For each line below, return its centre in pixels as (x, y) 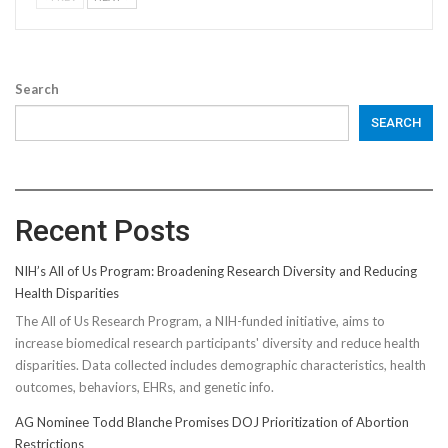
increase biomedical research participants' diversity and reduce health (217, 343)
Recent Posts (102, 230)
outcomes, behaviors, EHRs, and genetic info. (144, 387)
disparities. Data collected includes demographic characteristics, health (220, 365)
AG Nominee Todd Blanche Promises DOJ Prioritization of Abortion (212, 422)
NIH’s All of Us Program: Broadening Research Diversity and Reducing (216, 270)
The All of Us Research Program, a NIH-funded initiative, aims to (200, 321)
